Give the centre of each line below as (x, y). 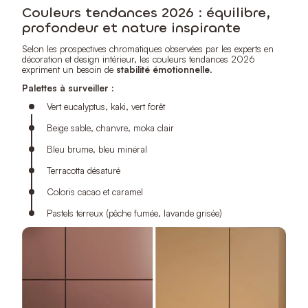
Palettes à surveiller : (68, 88)
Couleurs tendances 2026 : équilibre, (146, 12)
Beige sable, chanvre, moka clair (110, 128)
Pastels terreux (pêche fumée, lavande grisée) (134, 213)
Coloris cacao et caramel (95, 191)
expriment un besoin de (69, 69)
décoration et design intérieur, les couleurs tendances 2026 (139, 59)
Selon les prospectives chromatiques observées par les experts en (148, 48)
